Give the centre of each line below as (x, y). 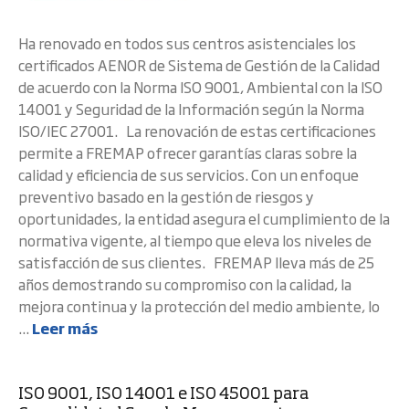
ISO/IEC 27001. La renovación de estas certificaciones (197, 131)
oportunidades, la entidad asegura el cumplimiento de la (204, 218)
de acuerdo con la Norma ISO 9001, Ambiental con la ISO (200, 87)
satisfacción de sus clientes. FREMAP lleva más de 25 (196, 262)
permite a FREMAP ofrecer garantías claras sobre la (188, 152)
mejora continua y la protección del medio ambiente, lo (199, 306)
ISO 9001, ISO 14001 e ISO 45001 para (163, 394)
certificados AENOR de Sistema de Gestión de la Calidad (199, 65)
